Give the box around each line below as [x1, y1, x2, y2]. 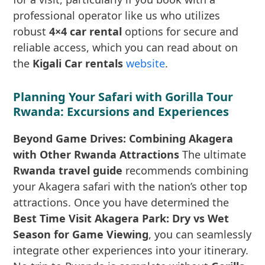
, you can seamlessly [148, 227, 252, 241]
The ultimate [179, 147, 247, 161]
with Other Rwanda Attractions [13, 147, 180, 161]
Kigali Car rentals [33, 56, 124, 70]
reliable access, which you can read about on [13, 40, 238, 54]
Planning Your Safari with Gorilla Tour [13, 89, 234, 105]
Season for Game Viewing [13, 227, 149, 241]
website [126, 56, 166, 70]
